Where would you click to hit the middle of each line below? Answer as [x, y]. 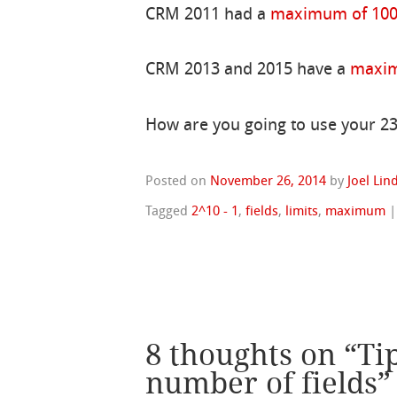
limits [302, 211]
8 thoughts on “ [252, 355]
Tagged [169, 211]
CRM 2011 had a [208, 15]
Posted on [178, 181]
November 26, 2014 [269, 181]
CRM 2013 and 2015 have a [248, 70]
